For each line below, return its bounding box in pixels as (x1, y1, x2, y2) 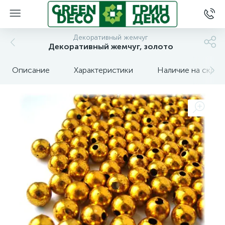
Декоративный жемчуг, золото (48, 42, 173, 51)
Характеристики (74, 65, 133, 75)
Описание (12, 65, 50, 75)
